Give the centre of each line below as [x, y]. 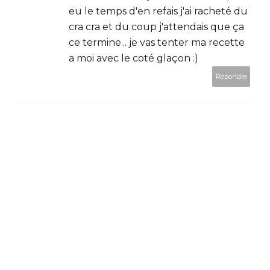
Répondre [231, 76]
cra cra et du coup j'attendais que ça [156, 27]
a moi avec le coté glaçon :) [133, 58]
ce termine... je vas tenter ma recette [157, 42]
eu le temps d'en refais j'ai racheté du [158, 11]
